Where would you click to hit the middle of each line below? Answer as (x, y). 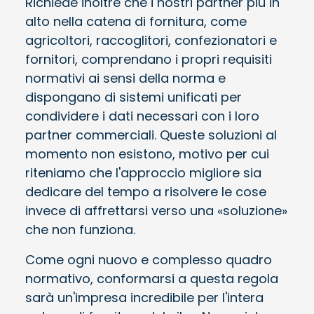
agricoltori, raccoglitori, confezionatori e (151, 40)
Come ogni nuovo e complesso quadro (149, 259)
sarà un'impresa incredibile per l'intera (144, 297)
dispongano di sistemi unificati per (134, 97)
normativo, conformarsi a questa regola (152, 278)
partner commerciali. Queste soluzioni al (151, 135)
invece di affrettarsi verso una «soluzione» (156, 210)
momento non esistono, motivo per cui (147, 153)
